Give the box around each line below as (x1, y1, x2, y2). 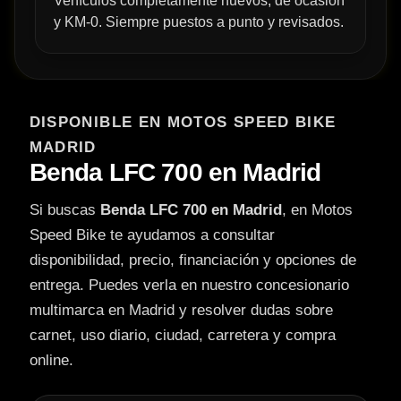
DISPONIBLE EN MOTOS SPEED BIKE (29, 114, 337, 132)
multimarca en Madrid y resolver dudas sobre (29, 302, 333, 320)
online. (29, 352, 73, 370)
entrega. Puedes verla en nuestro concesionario (29, 277, 349, 294)
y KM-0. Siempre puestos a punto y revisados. (54, 14, 344, 30)
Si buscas (29, 201, 100, 219)
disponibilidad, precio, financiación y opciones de (29, 252, 356, 269)
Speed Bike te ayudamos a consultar (29, 226, 275, 244)
